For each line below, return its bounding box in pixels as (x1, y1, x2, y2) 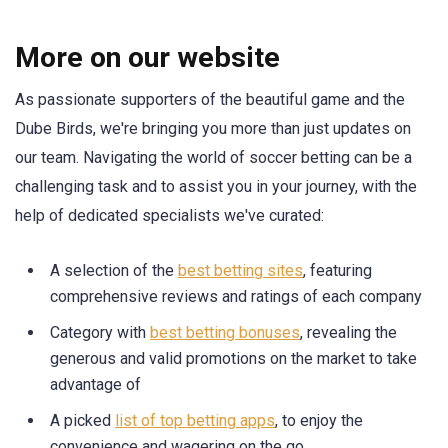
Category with (50, 322, 150, 342)
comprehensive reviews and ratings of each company (50, 286, 422, 306)
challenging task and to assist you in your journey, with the (15, 176, 417, 196)
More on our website (15, 40, 280, 74)
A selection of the (50, 260, 178, 280)
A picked (50, 410, 115, 430)
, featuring (303, 260, 372, 280)
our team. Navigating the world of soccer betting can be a (15, 147, 412, 167)
